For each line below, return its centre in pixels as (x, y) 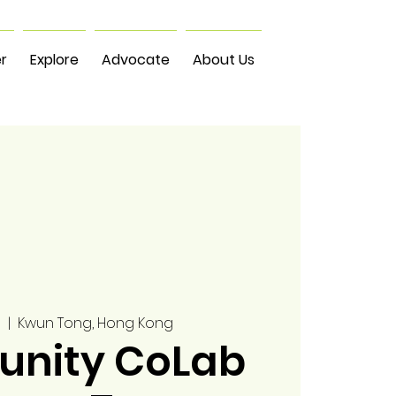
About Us (224, 60)
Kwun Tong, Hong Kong (95, 324)
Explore (54, 60)
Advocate (136, 60)
